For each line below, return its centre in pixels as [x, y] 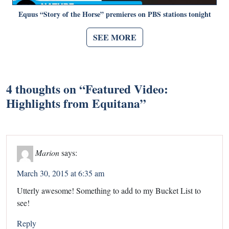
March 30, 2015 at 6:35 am [61, 173]
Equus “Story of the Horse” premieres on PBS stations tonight [114, 14]
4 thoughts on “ [46, 89]
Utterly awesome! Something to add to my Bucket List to [109, 190]
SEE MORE [114, 37]
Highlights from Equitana [73, 103]
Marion [47, 152]
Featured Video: [127, 89]
